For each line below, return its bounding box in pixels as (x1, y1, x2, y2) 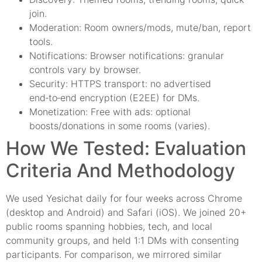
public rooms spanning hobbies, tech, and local (6, 220, 212, 232)
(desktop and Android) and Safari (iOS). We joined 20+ (6, 206, 246, 218)
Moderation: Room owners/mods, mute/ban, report (29, 21, 251, 33)
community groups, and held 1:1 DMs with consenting (6, 234, 239, 246)
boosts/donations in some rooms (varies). (29, 119, 210, 132)
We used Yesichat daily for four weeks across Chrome (6, 192, 242, 204)
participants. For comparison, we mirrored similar (6, 248, 222, 260)
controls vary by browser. (29, 63, 141, 75)
